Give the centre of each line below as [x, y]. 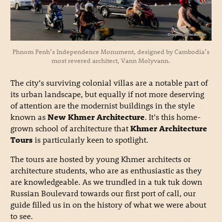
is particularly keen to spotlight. [90, 140]
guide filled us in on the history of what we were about [108, 205]
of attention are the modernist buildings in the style [102, 106]
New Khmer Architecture [96, 117]
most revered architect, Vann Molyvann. [111, 60]
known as [29, 117]
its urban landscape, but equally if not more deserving [107, 94]
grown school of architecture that [70, 128]
